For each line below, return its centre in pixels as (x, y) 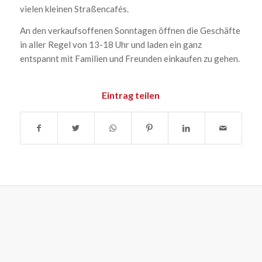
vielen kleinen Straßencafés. (74, 8)
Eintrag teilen (131, 95)
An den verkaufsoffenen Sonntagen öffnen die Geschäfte (130, 30)
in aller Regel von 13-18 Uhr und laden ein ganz (111, 44)
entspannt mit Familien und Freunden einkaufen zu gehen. (130, 58)
